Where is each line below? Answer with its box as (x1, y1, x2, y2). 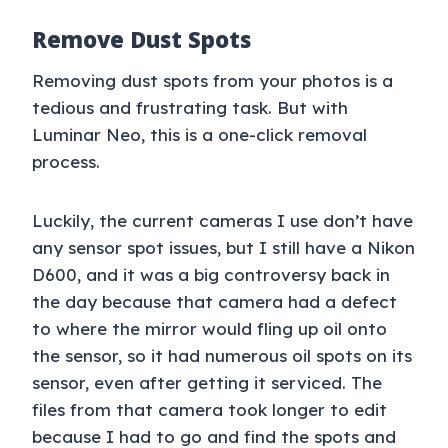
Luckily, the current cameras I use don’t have (32, 210, 413, 232)
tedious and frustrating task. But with (32, 97, 348, 119)
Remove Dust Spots (32, 24, 251, 55)
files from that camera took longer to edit (32, 399, 387, 421)
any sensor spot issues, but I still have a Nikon (32, 237, 415, 259)
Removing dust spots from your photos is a (32, 70, 393, 92)
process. (32, 151, 100, 173)
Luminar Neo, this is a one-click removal (32, 124, 367, 146)
